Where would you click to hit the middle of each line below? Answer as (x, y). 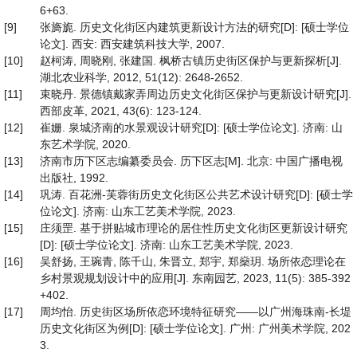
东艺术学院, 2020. (85, 144)
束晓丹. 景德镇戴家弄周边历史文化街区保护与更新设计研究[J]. (196, 94)
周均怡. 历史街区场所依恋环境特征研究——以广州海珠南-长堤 (196, 312)
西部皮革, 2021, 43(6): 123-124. (121, 111)
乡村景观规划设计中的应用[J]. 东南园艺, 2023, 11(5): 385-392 (195, 278)
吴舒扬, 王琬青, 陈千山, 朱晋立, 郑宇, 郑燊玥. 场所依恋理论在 (193, 261)
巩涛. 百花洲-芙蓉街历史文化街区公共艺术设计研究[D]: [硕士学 (196, 194)
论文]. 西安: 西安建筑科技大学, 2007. (132, 44)
